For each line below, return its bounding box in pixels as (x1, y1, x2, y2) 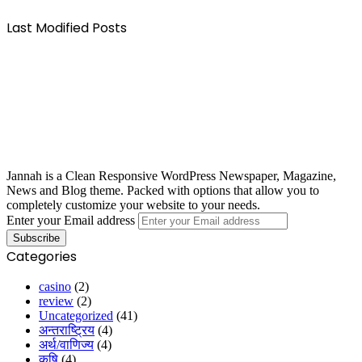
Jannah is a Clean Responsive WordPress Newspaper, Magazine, (6, 168, 336, 183)
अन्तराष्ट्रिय (39, 322, 95, 337)
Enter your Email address (6, 213, 135, 227)
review (39, 293, 74, 308)
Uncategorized (39, 308, 113, 322)
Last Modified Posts (6, 18, 127, 37)
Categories (6, 246, 77, 266)
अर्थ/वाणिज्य (39, 337, 94, 351)
